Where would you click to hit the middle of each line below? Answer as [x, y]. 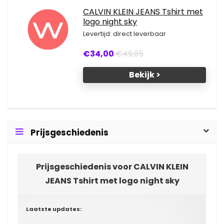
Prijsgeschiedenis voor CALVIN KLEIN [112, 167]
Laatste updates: [54, 209]
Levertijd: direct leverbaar [124, 34]
